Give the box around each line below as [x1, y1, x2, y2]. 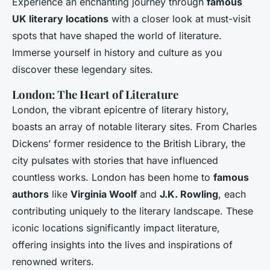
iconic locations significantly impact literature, [12, 222, 220, 234]
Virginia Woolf [71, 188, 137, 201]
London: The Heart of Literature [12, 87, 178, 102]
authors [12, 188, 49, 201]
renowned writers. [12, 256, 94, 268]
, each [218, 188, 246, 201]
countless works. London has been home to [12, 171, 213, 184]
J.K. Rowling [160, 188, 218, 201]
